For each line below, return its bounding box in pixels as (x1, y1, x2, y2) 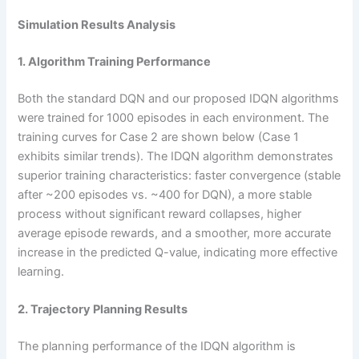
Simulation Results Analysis (18, 18, 176, 33)
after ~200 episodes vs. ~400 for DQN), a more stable (18, 188, 313, 203)
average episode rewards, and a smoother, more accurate (18, 226, 332, 241)
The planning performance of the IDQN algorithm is (18, 339, 296, 354)
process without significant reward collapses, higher (18, 207, 302, 222)
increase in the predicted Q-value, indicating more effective (18, 245, 338, 260)
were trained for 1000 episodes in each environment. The (18, 111, 329, 126)
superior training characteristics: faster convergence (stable (18, 168, 341, 184)
